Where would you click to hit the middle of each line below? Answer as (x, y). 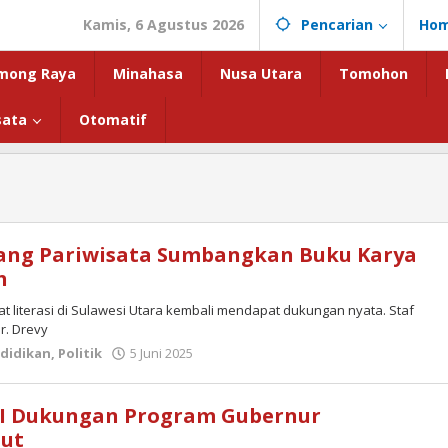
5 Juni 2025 (161, 353)
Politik (80, 353)
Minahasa (148, 73)
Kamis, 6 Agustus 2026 (163, 24)
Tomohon (373, 73)
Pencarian (337, 24)
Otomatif (113, 119)
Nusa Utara (261, 73)
